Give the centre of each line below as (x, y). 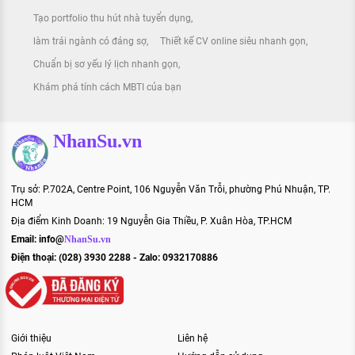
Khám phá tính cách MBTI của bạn (107, 88)
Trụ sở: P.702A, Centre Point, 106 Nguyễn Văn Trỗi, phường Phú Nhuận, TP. (171, 190)
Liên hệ (193, 338)
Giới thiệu (31, 338)
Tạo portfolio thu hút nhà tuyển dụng (112, 19)
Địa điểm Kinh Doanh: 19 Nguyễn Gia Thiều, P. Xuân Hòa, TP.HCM (151, 221)
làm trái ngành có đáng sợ (90, 42)
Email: (25, 240)
